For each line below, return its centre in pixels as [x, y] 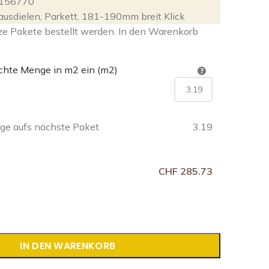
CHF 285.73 [186, 171]
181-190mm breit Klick [134, 17]
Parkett [61, 17]
